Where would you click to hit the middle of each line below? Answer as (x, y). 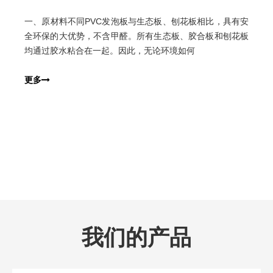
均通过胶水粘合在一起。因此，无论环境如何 (110, 51)
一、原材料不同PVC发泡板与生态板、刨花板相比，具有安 (136, 22)
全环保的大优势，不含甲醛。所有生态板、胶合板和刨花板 (136, 36)
